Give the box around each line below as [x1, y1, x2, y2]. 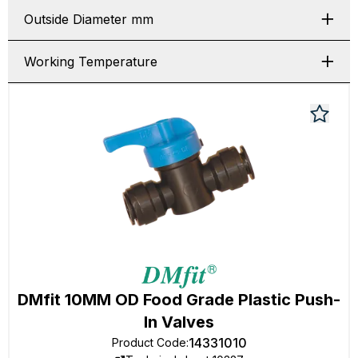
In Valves [144, 312, 214, 332]
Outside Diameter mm [24, 11, 153, 27]
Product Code [111, 336, 186, 349]
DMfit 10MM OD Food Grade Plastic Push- [18, 290, 340, 309]
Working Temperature [24, 54, 157, 70]
